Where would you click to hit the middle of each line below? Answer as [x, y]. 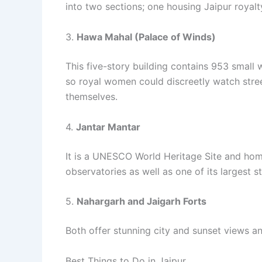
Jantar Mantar [108, 127]
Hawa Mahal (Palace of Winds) [146, 37]
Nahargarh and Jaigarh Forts [142, 201]
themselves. [92, 96]
